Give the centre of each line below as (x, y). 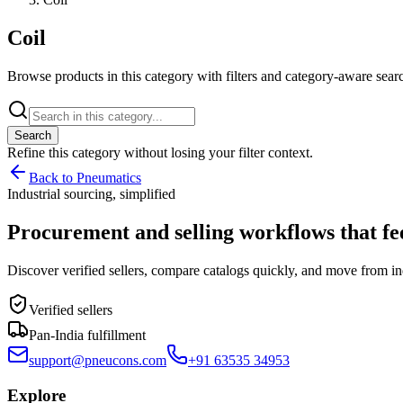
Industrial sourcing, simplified (91, 194)
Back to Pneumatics (85, 178)
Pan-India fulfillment (87, 335)
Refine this (40, 153)
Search (33, 136)
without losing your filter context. (217, 153)
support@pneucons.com (98, 360)
